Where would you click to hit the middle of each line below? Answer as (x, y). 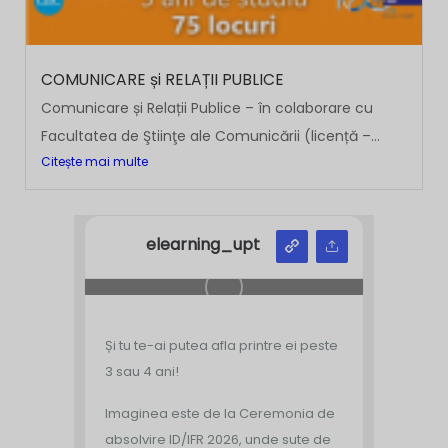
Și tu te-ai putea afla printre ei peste (221, 345)
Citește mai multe (94, 161)
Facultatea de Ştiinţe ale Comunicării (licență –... (210, 136)
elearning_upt (203, 245)
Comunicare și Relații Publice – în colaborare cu (207, 108)
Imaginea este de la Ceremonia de (220, 413)
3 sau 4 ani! (142, 371)
